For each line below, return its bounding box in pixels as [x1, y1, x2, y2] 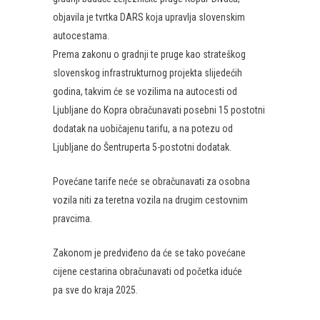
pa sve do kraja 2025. [53, 284, 138, 296]
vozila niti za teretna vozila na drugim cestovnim [53, 194, 248, 206]
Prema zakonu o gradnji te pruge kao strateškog [53, 49, 246, 60]
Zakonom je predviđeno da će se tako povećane [53, 247, 246, 259]
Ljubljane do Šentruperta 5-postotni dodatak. [53, 141, 231, 153]
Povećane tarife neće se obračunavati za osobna [53, 176, 250, 187]
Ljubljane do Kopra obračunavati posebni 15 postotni [53, 104, 265, 116]
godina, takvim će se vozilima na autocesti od [53, 86, 237, 97]
